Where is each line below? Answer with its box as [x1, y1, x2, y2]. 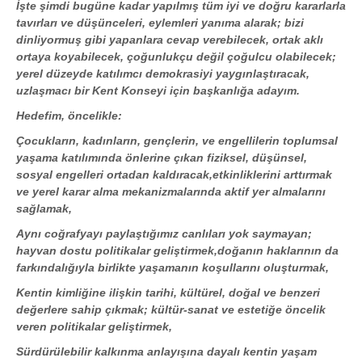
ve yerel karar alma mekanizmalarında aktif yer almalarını [16, 185, 326, 199]
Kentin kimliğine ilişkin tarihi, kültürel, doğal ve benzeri [16, 286, 320, 300]
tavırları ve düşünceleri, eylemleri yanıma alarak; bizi [16, 16, 304, 30]
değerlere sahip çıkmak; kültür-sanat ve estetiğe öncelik [16, 303, 326, 317]
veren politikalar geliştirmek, [16, 320, 172, 334]
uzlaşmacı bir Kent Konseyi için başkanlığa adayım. [16, 84, 300, 98]
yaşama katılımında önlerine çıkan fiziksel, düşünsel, [16, 151, 307, 165]
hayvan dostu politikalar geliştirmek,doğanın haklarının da [16, 244, 339, 258]
